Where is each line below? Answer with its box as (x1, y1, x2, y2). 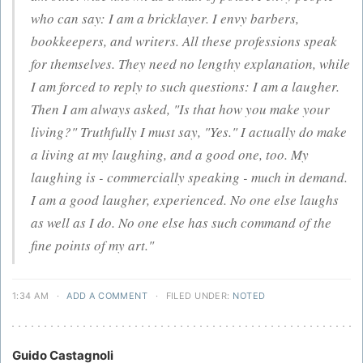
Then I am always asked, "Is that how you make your (31, 100, 331, 119)
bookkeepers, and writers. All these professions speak (31, 32, 338, 51)
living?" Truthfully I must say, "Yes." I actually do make (31, 122, 348, 142)
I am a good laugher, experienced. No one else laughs (31, 190, 340, 210)
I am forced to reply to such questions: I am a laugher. (31, 77, 340, 96)
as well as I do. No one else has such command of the (31, 213, 332, 233)
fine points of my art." (31, 236, 155, 255)
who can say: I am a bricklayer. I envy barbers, (31, 9, 300, 28)
